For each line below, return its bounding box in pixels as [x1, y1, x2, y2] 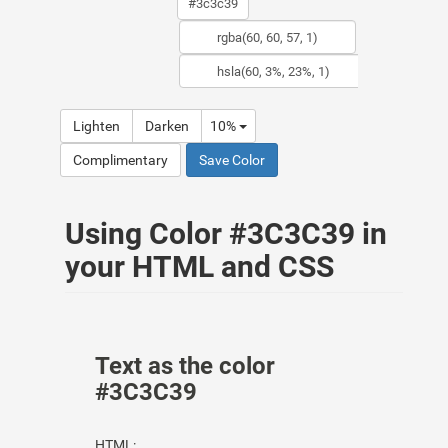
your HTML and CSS [65, 249, 334, 284]
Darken [145, 118, 189, 134]
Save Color [199, 152, 265, 168]
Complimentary [73, 152, 168, 168]
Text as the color [95, 352, 275, 380]
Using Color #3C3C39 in [65, 216, 387, 251]
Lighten [73, 118, 120, 134]
